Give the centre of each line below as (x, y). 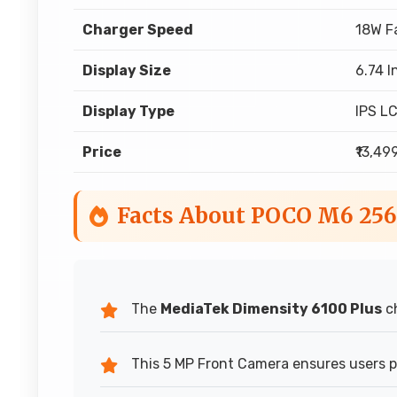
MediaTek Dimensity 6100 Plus (271, 309)
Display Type (128, 111)
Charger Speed (138, 30)
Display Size (127, 70)
